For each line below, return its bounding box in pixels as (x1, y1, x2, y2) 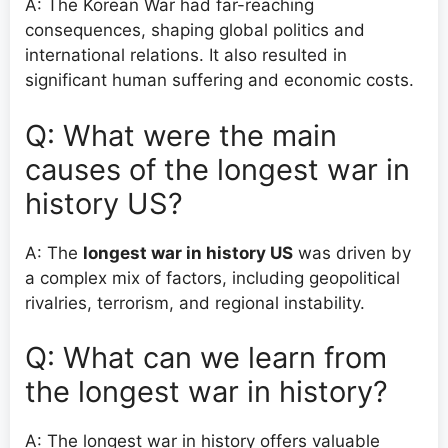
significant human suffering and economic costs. (25, 70, 414, 91)
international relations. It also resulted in (25, 45, 347, 66)
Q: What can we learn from (25, 340, 387, 376)
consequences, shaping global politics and (25, 20, 365, 41)
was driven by (293, 242, 411, 263)
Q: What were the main (25, 117, 337, 153)
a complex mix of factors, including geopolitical (25, 267, 400, 288)
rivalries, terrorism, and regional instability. (25, 292, 365, 313)
